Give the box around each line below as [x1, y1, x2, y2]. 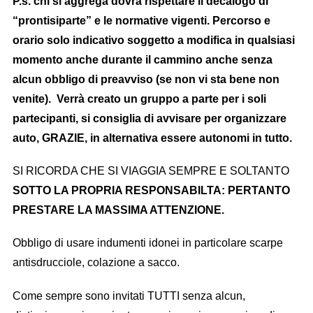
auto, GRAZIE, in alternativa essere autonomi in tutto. [12, 131, 292, 144]
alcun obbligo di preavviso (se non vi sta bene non [12, 73, 279, 85]
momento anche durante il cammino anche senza [12, 53, 272, 66]
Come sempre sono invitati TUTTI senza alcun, [12, 289, 245, 302]
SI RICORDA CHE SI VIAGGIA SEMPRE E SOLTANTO [12, 165, 289, 177]
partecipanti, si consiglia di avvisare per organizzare [12, 112, 286, 124]
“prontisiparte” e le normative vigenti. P [12, 14, 220, 27]
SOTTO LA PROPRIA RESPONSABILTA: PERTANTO [12, 184, 290, 197]
